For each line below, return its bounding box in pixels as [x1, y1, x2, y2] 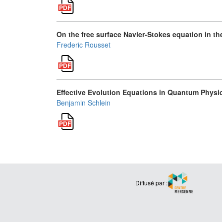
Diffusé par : [135, 178, 167, 187]
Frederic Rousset [56, 40, 111, 50]
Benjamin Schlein [56, 98, 111, 108]
